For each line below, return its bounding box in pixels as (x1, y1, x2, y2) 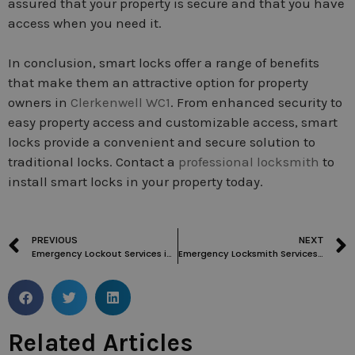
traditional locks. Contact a (8, 154, 178, 170)
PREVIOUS (32, 233, 78, 246)
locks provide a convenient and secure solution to (8, 134, 315, 151)
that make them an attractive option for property (8, 74, 308, 91)
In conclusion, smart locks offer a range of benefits (8, 55, 319, 71)
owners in (8, 94, 71, 111)
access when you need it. (8, 14, 162, 31)
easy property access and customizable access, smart (8, 114, 338, 131)
